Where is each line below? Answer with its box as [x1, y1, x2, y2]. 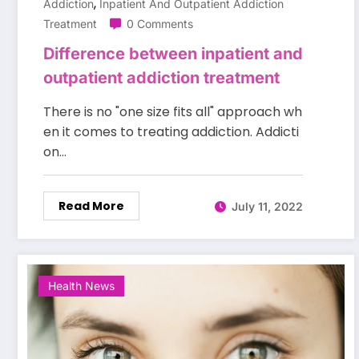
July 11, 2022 [232, 199, 303, 213]
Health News [48, 279, 115, 293]
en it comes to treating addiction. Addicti [43, 123, 299, 142]
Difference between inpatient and [43, 44, 303, 64]
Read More [58, 198, 124, 215]
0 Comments [127, 17, 193, 31]
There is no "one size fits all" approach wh [43, 103, 302, 122]
